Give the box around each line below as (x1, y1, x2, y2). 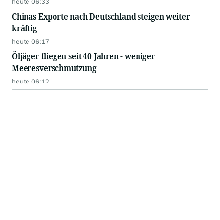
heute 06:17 (12, 38, 49, 46)
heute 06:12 (12, 78, 49, 85)
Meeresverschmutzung (12, 62, 97, 74)
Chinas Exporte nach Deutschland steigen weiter (12, 10, 190, 23)
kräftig (12, 22, 37, 34)
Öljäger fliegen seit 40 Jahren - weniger (12, 50, 155, 62)
